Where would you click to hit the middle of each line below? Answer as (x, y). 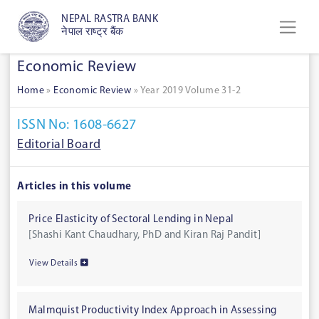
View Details (55, 263)
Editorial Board (59, 145)
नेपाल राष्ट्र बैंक (93, 33)
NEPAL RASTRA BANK (110, 20)
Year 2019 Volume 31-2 (190, 91)
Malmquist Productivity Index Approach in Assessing (153, 310)
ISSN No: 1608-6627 (77, 126)
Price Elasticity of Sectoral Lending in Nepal (131, 219)
